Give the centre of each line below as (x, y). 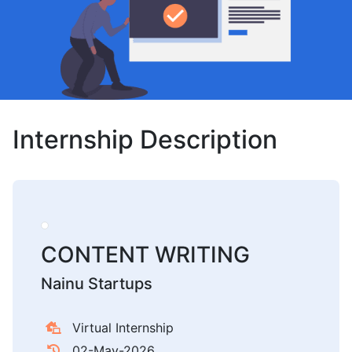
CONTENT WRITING (145, 254)
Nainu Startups (97, 283)
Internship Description (145, 140)
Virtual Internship (123, 327)
